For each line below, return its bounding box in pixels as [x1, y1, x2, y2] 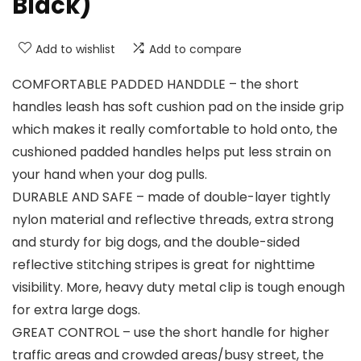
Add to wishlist [35, 41, 115, 58]
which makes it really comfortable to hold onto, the [12, 120, 338, 139]
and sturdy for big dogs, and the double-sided [12, 233, 300, 252]
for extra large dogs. [12, 301, 140, 320]
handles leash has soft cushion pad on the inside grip [12, 98, 344, 117]
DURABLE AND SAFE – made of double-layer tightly [12, 188, 330, 207]
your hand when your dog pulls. [12, 165, 207, 185]
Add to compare [149, 41, 242, 58]
